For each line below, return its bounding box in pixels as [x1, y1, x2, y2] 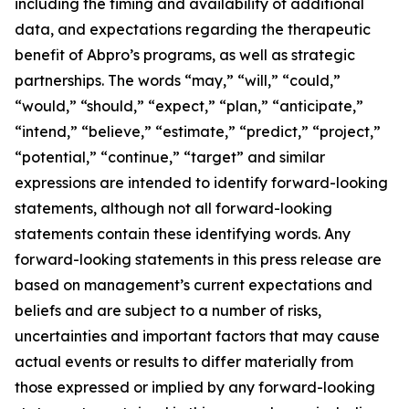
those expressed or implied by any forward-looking [15, 377, 375, 396]
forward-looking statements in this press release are [15, 249, 382, 268]
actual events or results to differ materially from [15, 351, 353, 371]
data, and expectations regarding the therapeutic [15, 19, 371, 38]
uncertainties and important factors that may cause [15, 326, 380, 345]
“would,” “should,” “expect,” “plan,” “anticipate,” [15, 96, 363, 115]
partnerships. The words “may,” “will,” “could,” [15, 70, 341, 89]
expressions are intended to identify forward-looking [15, 173, 388, 192]
